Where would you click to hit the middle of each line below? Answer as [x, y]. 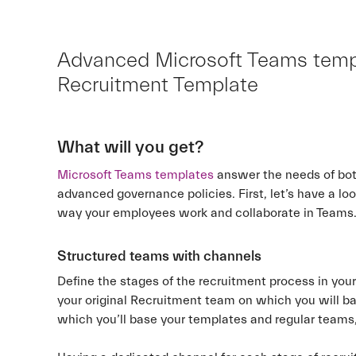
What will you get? [130, 147]
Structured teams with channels [159, 256]
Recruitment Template [158, 85]
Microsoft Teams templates [135, 175]
